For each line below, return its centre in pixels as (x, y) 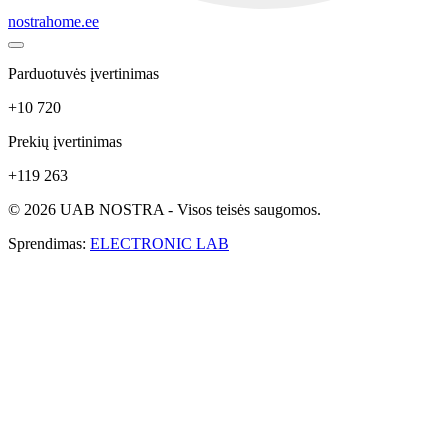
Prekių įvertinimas (65, 142)
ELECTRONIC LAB (159, 244)
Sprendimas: (49, 244)
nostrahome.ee (53, 22)
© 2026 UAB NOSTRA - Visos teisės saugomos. (164, 210)
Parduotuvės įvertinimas (83, 74)
